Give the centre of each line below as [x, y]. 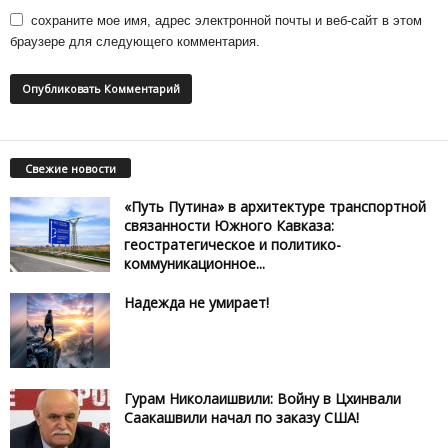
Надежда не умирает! [196, 302]
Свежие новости [70, 168]
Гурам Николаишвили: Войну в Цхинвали [262, 398]
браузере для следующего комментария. [135, 42]
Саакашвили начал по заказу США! [241, 417]
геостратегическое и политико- [232, 244]
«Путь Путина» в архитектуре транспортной [275, 206]
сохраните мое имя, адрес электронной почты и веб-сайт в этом [226, 21]
